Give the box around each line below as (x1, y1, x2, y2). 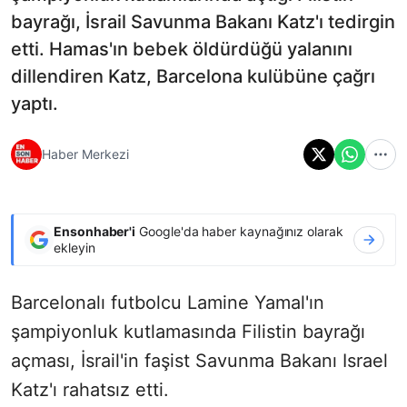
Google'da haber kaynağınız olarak (135, 223, 343, 239)
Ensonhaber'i (54, 223, 136, 239)
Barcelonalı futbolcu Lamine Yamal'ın (11, 291, 324, 313)
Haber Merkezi (42, 146, 129, 163)
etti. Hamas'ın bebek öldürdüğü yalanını (11, 37, 352, 60)
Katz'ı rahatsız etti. (11, 378, 169, 401)
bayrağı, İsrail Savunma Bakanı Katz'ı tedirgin (11, 10, 395, 33)
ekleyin (54, 239, 95, 255)
